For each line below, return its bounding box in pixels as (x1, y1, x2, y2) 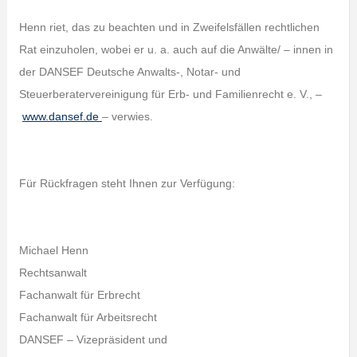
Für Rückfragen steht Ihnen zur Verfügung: (18, 177, 235, 190)
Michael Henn (18, 244, 88, 257)
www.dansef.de (22, 110, 102, 123)
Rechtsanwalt (18, 266, 87, 279)
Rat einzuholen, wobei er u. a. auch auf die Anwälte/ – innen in (18, 43, 333, 56)
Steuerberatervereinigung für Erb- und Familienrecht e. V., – (18, 88, 322, 100)
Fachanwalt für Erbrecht (18, 288, 140, 301)
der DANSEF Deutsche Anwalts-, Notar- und (18, 65, 241, 78)
